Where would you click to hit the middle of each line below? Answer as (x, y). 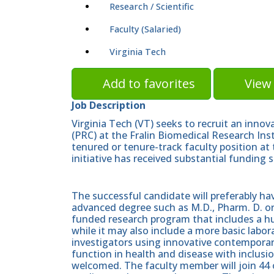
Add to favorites (149, 84)
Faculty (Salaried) (145, 29)
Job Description (109, 106)
